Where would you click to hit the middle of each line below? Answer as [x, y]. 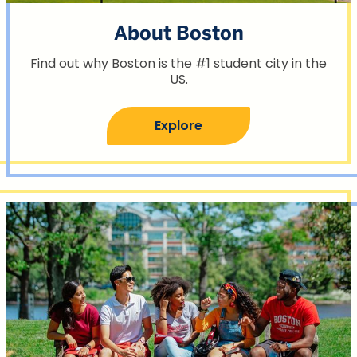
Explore [178, 125]
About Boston [178, 33]
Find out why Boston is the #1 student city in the [178, 63]
